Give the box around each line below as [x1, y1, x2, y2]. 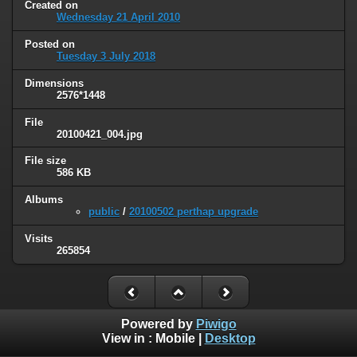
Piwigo [195, 317, 237, 331]
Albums [25, 194, 63, 206]
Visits [25, 233, 53, 245]
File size [25, 155, 66, 167]
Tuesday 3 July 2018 [57, 49, 155, 62]
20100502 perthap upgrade [129, 206, 258, 218]
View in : [101, 331, 155, 346]
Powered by [120, 317, 196, 331]
